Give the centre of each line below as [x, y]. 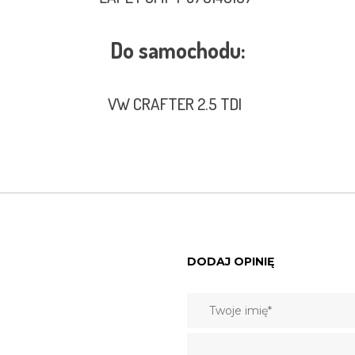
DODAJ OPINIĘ [231, 262]
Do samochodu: [177, 50]
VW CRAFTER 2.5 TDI [177, 103]
